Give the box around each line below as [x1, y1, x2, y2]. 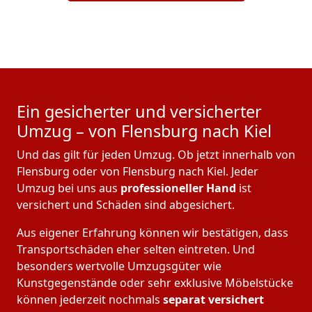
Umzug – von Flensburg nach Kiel [17, 120, 272, 143]
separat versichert [160, 292, 264, 308]
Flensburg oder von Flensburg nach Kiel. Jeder [17, 164, 258, 180]
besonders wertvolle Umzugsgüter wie [17, 258, 221, 274]
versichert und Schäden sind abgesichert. [17, 197, 235, 213]
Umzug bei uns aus [17, 180, 118, 196]
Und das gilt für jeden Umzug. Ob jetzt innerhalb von [17, 147, 295, 163]
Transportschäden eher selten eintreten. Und [17, 242, 255, 258]
